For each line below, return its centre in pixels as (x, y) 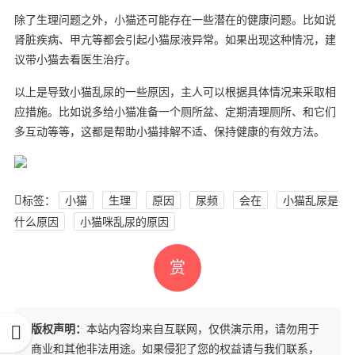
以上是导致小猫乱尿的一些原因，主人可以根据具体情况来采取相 (175, 91)
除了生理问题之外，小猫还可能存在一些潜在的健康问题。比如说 (175, 19)
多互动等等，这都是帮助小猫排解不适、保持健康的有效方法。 (169, 131)
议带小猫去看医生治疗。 (75, 59)
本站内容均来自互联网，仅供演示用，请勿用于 (202, 328)
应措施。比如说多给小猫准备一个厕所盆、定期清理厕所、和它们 (175, 111)
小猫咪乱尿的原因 (124, 221)
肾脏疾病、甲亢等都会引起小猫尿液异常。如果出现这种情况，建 (175, 39)
